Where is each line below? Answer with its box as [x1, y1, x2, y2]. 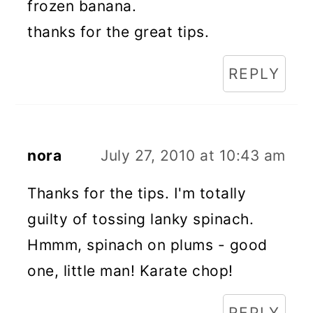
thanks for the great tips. [27, 23, 210, 41]
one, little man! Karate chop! [27, 262, 233, 279]
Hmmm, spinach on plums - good [27, 236, 268, 254]
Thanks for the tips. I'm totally [27, 184, 247, 202]
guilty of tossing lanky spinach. [27, 210, 254, 228]
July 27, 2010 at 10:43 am [101, 147, 286, 164]
